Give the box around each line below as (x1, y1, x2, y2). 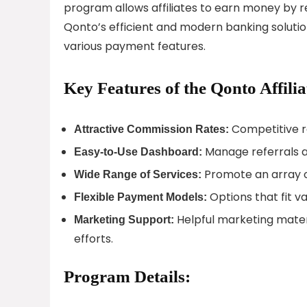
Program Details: (64, 267, 191, 286)
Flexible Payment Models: (74, 191, 207, 203)
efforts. (74, 230, 113, 247)
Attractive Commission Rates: (74, 123, 229, 135)
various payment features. (64, 38, 206, 54)
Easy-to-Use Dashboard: (74, 145, 202, 158)
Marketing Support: (74, 213, 174, 225)
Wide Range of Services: (74, 168, 201, 180)
